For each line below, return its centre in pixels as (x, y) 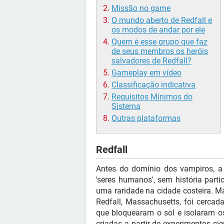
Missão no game (141, 8)
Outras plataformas (146, 118)
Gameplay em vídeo (146, 73)
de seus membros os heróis (160, 51)
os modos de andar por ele (158, 30)
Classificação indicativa (153, 85)
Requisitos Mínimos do (152, 97)
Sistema (126, 106)
